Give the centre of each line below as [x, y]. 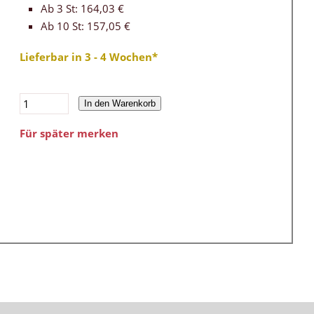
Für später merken [69, 134]
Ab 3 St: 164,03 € [82, 9]
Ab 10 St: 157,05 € [86, 26]
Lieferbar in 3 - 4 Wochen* [89, 57]
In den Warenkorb [120, 104]
